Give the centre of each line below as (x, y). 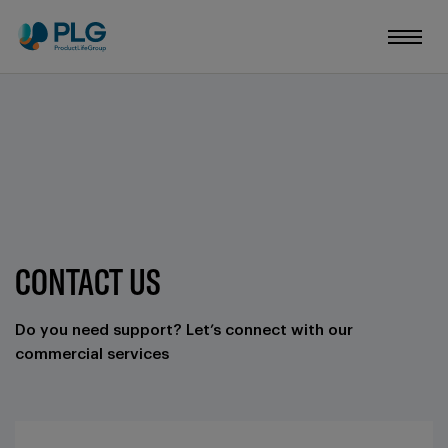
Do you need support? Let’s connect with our (184, 330)
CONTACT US (88, 281)
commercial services (92, 354)
